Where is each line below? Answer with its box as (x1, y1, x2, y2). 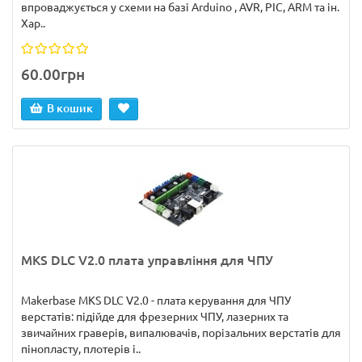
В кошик (47, 102, 93, 115)
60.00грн (21, 65, 85, 83)
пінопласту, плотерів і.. (21, 343, 141, 356)
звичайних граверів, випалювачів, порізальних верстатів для (21, 326, 341, 339)
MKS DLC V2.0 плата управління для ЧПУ (21, 253, 273, 267)
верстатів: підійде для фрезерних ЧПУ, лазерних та (21, 310, 288, 323)
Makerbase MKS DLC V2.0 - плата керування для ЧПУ (21, 294, 291, 307)
